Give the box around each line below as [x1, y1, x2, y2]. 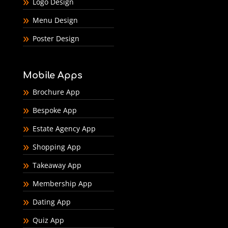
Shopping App [32, 141, 81, 152]
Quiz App [32, 215, 64, 225]
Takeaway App [32, 160, 81, 170]
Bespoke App [32, 105, 77, 115]
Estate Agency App [32, 123, 96, 133]
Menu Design [32, 15, 78, 25]
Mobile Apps [22, 70, 82, 80]
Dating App [32, 196, 71, 207]
